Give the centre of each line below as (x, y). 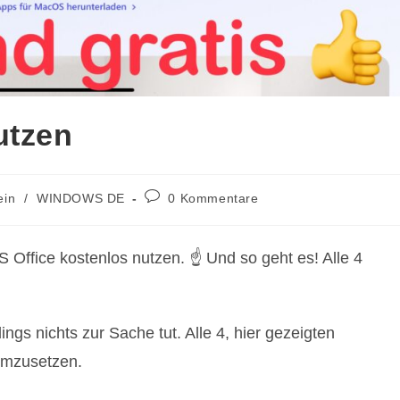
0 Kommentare (213, 198)
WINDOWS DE (81, 198)
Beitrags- (171, 195)
